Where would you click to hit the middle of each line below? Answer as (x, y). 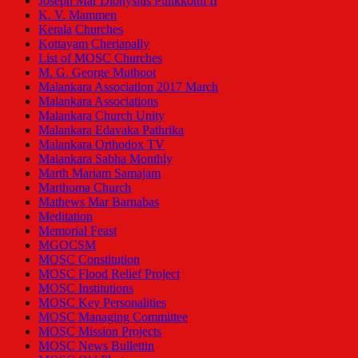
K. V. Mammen (78, 15)
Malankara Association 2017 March (128, 87)
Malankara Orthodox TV (101, 145)
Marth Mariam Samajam (99, 173)
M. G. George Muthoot (97, 73)
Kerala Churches (81, 30)
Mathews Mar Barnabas (99, 202)
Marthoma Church (85, 188)
